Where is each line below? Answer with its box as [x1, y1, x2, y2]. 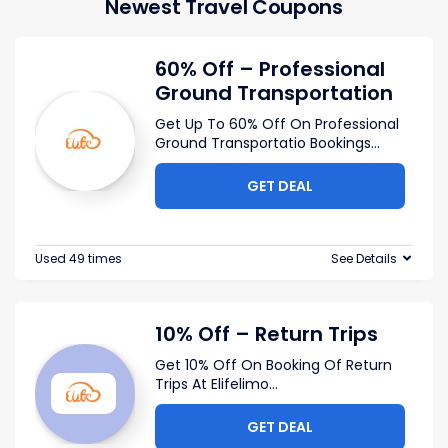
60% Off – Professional [155, 55, 385, 83]
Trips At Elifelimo [155, 374, 269, 394]
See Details [331, 250, 397, 267]
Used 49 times [35, 250, 122, 267]
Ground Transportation [155, 79, 393, 107]
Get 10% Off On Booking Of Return [155, 355, 392, 375]
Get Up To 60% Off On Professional [155, 114, 399, 134]
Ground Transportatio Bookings [155, 133, 371, 153]
